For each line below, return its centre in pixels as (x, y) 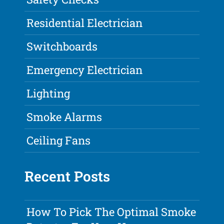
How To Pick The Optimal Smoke (111, 212)
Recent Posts (67, 176)
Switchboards (62, 46)
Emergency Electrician (85, 70)
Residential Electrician (85, 23)
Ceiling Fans (59, 140)
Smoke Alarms (64, 117)
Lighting (48, 93)
